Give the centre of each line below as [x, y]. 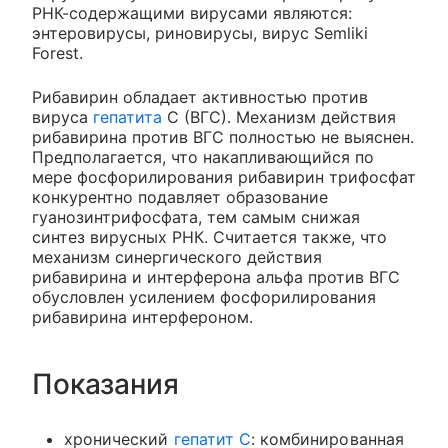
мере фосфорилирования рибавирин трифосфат [224, 177]
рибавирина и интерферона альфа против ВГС [216, 277]
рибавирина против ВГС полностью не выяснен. [223, 137]
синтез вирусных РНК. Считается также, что [209, 237]
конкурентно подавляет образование [180, 197]
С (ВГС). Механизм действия [279, 117]
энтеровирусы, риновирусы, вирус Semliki [200, 33]
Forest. [57, 53]
